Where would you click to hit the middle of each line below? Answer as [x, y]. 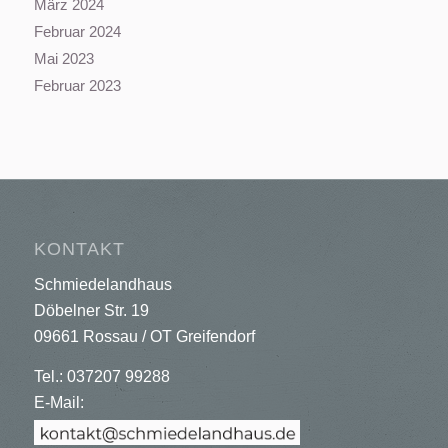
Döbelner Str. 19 [91, 311]
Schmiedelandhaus [102, 285]
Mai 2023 [63, 58]
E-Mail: [58, 402]
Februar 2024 [77, 31]
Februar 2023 [77, 85]
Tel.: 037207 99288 [101, 376]
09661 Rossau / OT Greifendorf [144, 337]
